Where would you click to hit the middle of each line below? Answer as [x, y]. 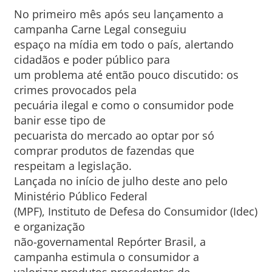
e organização [49, 226]
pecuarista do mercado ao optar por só [114, 135]
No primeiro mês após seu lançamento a [118, 14]
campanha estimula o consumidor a [106, 257]
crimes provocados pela [75, 90]
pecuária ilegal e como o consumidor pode [124, 105]
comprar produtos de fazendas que [104, 151]
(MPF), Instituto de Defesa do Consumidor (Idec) [135, 211]
